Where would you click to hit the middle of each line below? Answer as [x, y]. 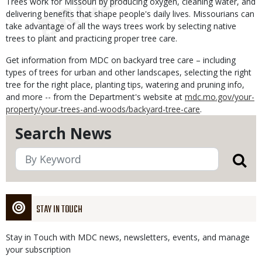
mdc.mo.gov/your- [220, 97]
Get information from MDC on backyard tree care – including [121, 60]
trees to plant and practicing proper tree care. [92, 38]
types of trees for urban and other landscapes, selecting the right [129, 72]
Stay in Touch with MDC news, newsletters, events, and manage [128, 237]
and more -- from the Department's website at [95, 97]
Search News [63, 133]
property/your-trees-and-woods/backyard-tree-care [103, 109]
